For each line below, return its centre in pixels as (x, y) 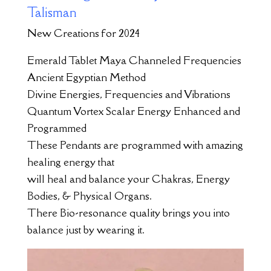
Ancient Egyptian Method (86, 77)
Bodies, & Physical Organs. (89, 196)
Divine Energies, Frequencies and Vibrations (129, 94)
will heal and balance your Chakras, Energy (128, 179)
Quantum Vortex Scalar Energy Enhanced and (133, 111)
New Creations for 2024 (83, 33)
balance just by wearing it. (86, 230)
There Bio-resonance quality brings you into (128, 213)
